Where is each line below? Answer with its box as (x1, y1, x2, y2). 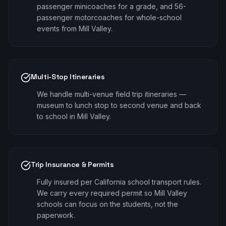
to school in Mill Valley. (37, 112, 111, 121)
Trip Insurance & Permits (31, 160, 114, 169)
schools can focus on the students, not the (37, 200, 178, 208)
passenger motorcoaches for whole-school (37, 13, 182, 22)
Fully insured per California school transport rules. (37, 178, 201, 186)
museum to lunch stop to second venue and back (37, 101, 201, 109)
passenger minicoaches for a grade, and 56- (37, 2, 186, 11)
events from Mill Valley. (37, 24, 112, 33)
